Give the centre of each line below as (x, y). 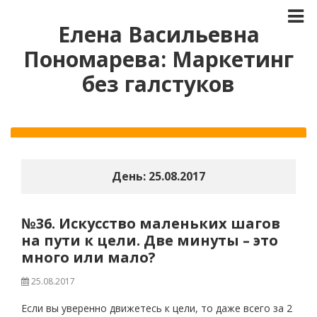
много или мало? (88, 257)
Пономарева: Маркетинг (158, 59)
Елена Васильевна (158, 34)
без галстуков (158, 84)
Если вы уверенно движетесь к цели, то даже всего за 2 (157, 308)
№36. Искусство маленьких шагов (151, 223)
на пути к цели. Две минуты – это (150, 240)
